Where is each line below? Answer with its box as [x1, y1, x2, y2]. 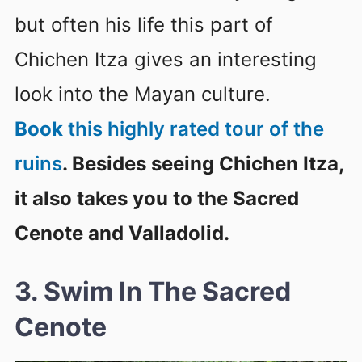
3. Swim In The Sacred [15, 275, 291, 307]
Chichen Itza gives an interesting [15, 47, 317, 71]
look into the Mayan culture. [15, 82, 271, 106]
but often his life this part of [15, 12, 273, 36]
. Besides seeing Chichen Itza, [62, 151, 343, 175]
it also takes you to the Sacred [15, 186, 299, 210]
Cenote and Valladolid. [15, 221, 229, 245]
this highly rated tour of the [63, 116, 324, 141]
